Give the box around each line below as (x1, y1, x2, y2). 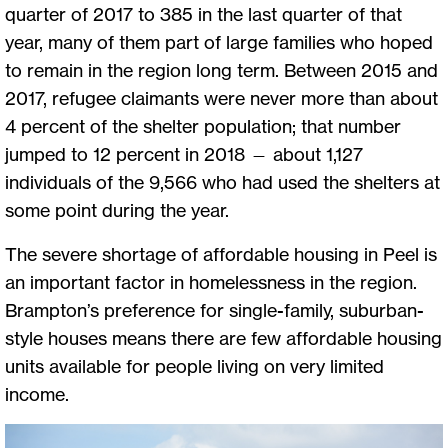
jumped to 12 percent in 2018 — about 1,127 (5, 142, 363, 165)
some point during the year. (5, 198, 229, 221)
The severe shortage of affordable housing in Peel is (5, 242, 437, 265)
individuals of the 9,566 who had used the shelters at (5, 170, 440, 193)
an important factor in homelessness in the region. (5, 270, 417, 293)
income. (5, 382, 69, 405)
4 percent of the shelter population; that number (5, 114, 401, 137)
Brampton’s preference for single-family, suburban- (5, 298, 424, 321)
